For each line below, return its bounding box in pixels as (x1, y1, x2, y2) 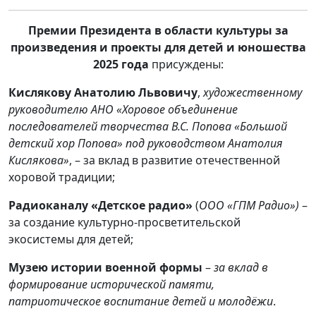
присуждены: (148, 56, 224, 73)
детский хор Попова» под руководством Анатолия (8, 135, 283, 152)
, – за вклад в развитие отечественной (69, 152, 280, 169)
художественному (203, 85, 302, 101)
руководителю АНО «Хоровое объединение (8, 102, 238, 118)
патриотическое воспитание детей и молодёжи (8, 293, 273, 310)
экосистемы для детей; (8, 231, 133, 248)
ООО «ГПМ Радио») (199, 197, 299, 214)
